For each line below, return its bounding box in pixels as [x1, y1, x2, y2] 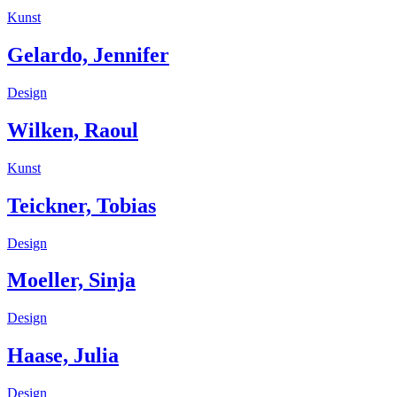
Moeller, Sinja [7, 269, 136, 292]
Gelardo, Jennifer [7, 43, 169, 66]
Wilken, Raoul [7, 118, 138, 142]
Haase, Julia [7, 344, 119, 368]
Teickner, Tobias [7, 193, 156, 217]
